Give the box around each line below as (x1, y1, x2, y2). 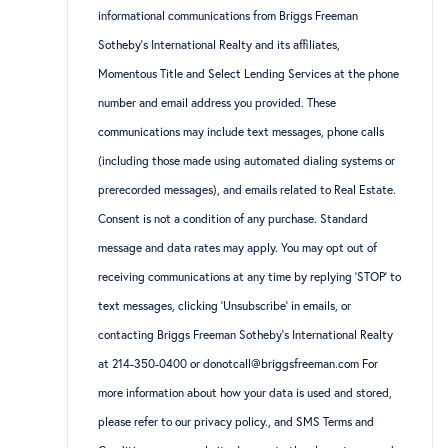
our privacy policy (175, 413, 266, 429)
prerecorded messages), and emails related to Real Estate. (98, 181, 397, 197)
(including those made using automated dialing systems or (98, 152, 396, 168)
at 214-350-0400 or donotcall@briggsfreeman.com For (98, 355, 379, 371)
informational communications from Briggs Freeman (98, 7, 359, 23)
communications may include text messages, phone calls (98, 123, 385, 139)
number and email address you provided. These (98, 94, 337, 110)
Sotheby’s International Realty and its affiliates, (98, 36, 341, 52)
